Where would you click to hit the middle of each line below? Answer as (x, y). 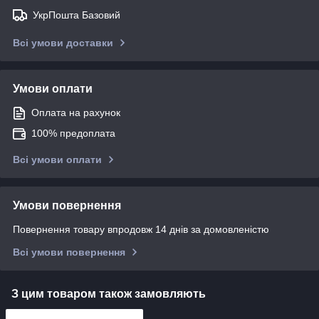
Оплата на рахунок (76, 112)
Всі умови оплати (57, 159)
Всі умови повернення (69, 252)
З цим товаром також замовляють (109, 293)
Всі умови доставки (63, 42)
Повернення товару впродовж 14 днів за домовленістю (141, 229)
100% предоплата (73, 133)
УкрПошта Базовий (77, 15)
